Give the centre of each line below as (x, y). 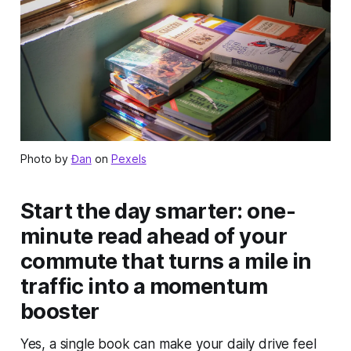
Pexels (128, 158)
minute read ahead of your (154, 236)
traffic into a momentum (144, 286)
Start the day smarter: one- (158, 211)
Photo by (45, 158)
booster (60, 311)
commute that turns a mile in (166, 261)
